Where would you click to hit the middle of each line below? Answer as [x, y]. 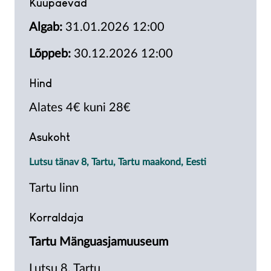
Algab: [46, 28]
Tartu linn [54, 188]
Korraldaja [56, 217]
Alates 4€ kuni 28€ [80, 108]
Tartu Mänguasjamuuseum [99, 242]
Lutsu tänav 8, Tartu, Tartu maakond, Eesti [118, 162]
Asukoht [50, 137]
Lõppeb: [50, 54]
